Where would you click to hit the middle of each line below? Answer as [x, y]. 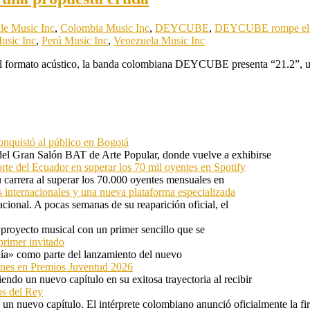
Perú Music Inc [75, 41]
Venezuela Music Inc [159, 41]
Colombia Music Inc [105, 28]
